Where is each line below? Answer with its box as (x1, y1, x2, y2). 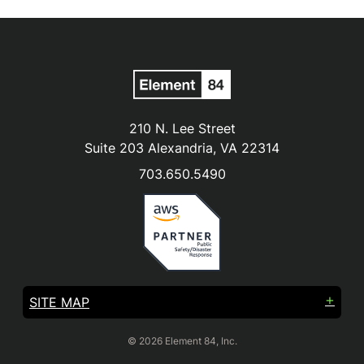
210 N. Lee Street (128, 119, 236, 136)
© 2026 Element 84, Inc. (127, 334, 237, 347)
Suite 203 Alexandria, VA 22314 (84, 139, 279, 156)
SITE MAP (29, 293, 89, 310)
